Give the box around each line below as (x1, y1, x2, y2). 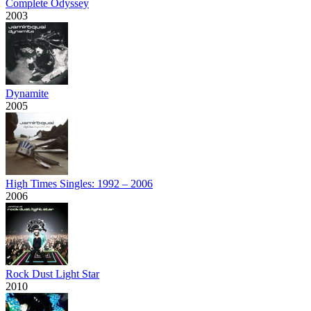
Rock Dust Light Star (6, 267, 99, 280)
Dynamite (6, 87, 49, 99)
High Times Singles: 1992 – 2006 (6, 177, 153, 190)
